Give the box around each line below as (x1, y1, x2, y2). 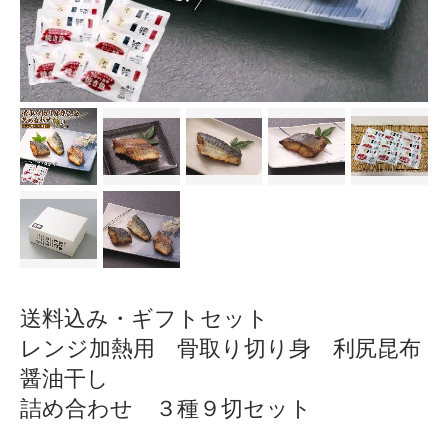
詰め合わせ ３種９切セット (20, 395, 312, 421)
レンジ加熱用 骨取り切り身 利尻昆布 (20, 335, 421, 361)
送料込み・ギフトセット (20, 305, 269, 331)
